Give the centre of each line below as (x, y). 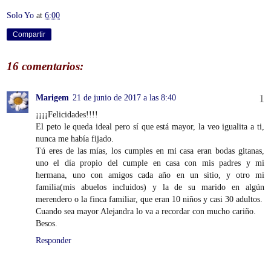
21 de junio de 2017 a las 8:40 (124, 98)
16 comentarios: (45, 66)
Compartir (29, 35)
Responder (54, 240)
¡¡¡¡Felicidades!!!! (67, 115)
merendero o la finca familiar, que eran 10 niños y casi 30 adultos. (149, 199)
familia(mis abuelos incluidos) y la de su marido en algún (150, 187)
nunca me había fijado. (75, 139)
